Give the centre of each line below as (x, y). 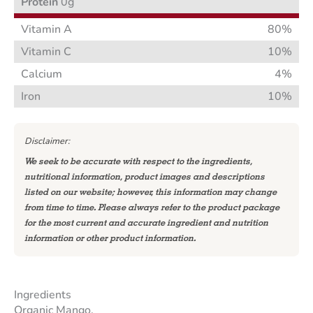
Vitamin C (46, 52)
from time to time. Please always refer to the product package (152, 208)
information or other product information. (110, 238)
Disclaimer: (47, 141)
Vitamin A (46, 30)
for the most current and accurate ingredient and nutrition (146, 223)
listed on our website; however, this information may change (150, 192)
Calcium (42, 74)
